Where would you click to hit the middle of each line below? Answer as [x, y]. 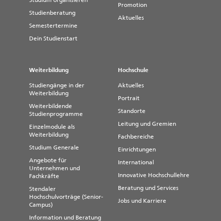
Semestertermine [53, 26]
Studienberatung [52, 13]
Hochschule [133, 70]
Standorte [132, 111]
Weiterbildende [51, 106]
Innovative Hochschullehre [154, 175]
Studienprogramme [56, 114]
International [136, 163]
